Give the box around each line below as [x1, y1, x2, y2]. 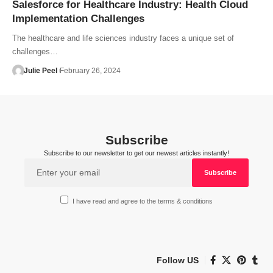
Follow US [157, 255, 199, 265]
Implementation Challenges [12, 12, 144, 24]
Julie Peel [23, 66, 57, 75]
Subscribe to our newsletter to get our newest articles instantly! [44, 149, 229, 157]
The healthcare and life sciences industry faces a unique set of [12, 33, 234, 43]
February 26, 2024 [59, 66, 121, 75]
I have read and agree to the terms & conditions [73, 197, 213, 205]
